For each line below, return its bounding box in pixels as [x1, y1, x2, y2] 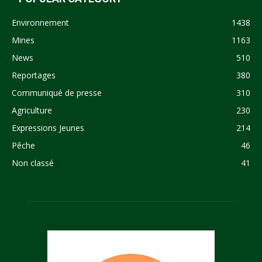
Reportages [12, 69, 56, 81]
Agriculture [12, 104, 52, 116]
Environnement [12, 16, 69, 28]
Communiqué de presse [12, 87, 102, 98]
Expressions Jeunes [12, 122, 84, 133]
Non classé [12, 157, 54, 168]
